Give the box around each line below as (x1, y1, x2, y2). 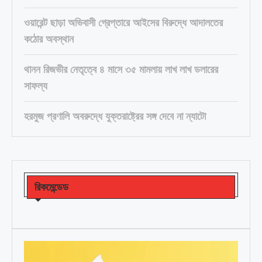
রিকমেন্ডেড (35, 181, 68, 194)
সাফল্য (24, 80, 47, 92)
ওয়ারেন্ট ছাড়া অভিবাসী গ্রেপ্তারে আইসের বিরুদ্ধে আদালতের (24, 17, 223, 29)
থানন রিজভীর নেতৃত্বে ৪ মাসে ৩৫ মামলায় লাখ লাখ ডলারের (24, 64, 218, 76)
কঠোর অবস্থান (24, 33, 74, 46)
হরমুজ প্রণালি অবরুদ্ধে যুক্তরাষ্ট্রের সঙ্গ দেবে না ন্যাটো (24, 111, 206, 123)
